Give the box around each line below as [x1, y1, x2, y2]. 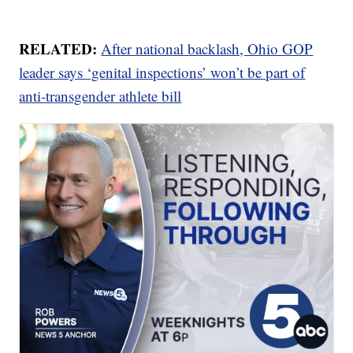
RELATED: [19, 38, 102, 60]
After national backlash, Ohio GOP [101, 39, 314, 59]
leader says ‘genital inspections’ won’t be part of [19, 62, 306, 83]
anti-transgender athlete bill [19, 86, 182, 106]
